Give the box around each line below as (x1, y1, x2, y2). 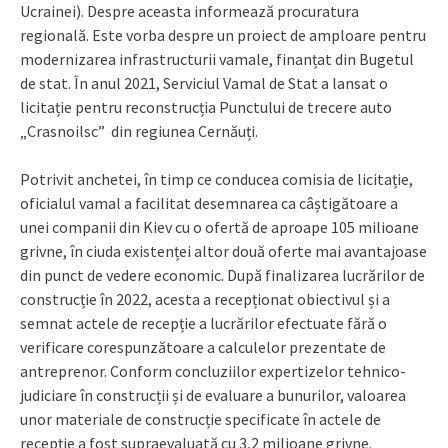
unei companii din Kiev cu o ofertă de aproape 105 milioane (20, 217, 419, 238)
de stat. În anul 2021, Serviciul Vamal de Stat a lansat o (20, 73, 388, 94)
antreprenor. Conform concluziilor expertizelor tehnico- (20, 361, 406, 382)
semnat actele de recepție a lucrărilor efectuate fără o (20, 313, 387, 334)
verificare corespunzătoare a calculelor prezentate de (20, 337, 386, 358)
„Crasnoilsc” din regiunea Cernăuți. (20, 121, 258, 142)
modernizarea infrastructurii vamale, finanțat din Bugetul (20, 49, 414, 70)
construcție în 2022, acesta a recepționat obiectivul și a (20, 289, 390, 310)
